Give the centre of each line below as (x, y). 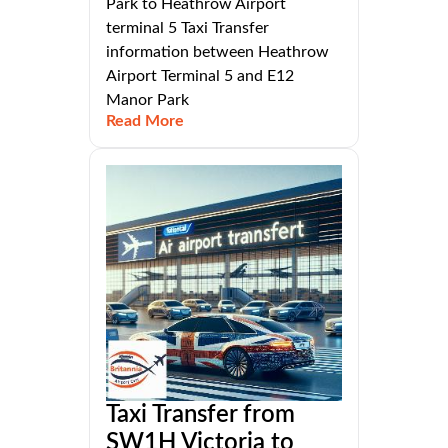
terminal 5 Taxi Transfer (187, 27)
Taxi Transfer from (200, 414)
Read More (145, 120)
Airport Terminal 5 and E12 (200, 75)
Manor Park (147, 99)
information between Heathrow (217, 51)
